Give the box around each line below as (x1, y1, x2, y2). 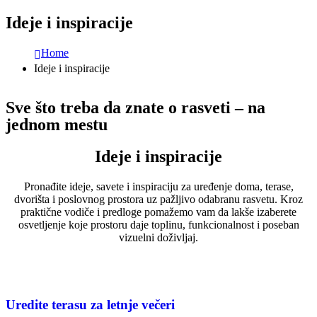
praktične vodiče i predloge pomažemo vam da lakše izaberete (21, 206, 296, 219)
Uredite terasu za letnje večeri (6, 296, 175, 312)
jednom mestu (6, 115, 108, 134)
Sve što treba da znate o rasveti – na (6, 98, 265, 117)
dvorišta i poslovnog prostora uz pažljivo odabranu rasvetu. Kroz (14, 193, 303, 206)
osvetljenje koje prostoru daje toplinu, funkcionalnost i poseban (18, 219, 299, 231)
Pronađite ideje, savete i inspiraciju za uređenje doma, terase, (23, 180, 294, 193)
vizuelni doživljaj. (119, 231, 198, 244)
